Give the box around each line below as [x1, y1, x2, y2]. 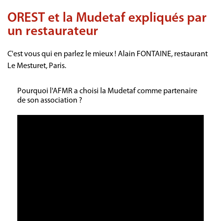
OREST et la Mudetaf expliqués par [7, 11, 207, 25]
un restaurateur [7, 25, 98, 38]
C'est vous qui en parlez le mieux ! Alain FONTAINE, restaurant [7, 50, 208, 58]
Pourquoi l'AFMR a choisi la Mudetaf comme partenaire [17, 87, 197, 95]
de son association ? [17, 96, 82, 105]
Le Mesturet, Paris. [7, 62, 66, 70]
